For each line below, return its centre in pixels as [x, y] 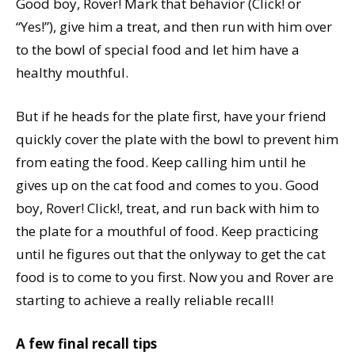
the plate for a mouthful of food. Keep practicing [167, 231]
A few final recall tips [86, 343]
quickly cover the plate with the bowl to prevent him [177, 139]
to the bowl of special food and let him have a [158, 49]
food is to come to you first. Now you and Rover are [175, 277]
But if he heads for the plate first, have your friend [171, 116]
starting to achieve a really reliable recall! [145, 300]
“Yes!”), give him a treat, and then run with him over [174, 26]
